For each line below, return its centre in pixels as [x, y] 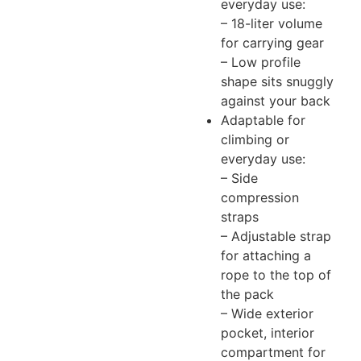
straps [240, 216]
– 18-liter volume [272, 23]
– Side [239, 178]
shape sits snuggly [277, 81]
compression [260, 197]
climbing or [255, 139]
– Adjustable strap [276, 236]
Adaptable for [263, 120]
